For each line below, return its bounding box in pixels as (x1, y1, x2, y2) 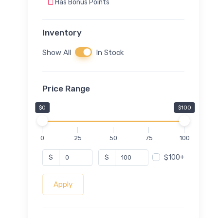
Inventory (42, 27, 82, 37)
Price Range (42, 83, 90, 93)
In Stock (96, 48, 124, 57)
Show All (42, 48, 71, 57)
